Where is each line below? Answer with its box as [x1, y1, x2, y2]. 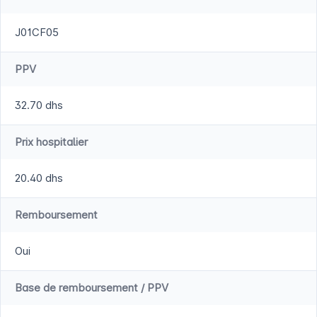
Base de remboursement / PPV [15, 281, 168, 295]
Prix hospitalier [15, 135, 88, 149]
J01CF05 [15, 25, 59, 40]
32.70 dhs [15, 98, 63, 113]
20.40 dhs [15, 171, 63, 185]
